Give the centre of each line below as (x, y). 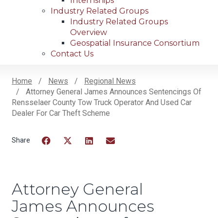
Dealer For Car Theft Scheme (61, 113)
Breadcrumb (55, 96)
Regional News (110, 81)
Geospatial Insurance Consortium (135, 43)
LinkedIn (100, 153)
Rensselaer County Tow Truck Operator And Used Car (102, 103)
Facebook (59, 153)
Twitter (75, 153)
